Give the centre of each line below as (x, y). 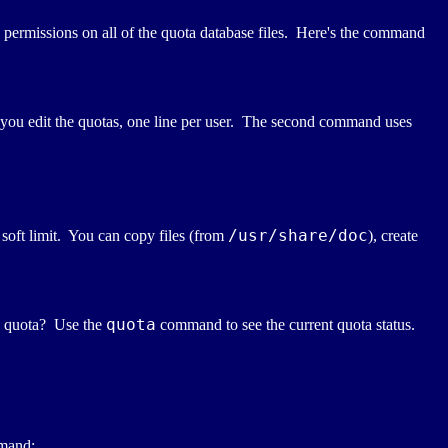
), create (393, 236)
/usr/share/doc (298, 236)
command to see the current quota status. (287, 325)
